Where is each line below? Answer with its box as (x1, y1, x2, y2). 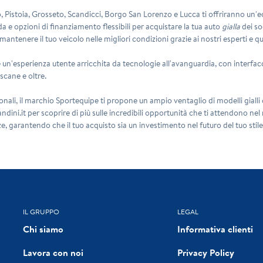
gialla (222, 20, 241, 32)
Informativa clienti (177, 222, 253, 235)
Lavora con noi (23, 245, 84, 259)
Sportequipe (56, 94, 99, 106)
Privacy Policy (177, 245, 234, 259)
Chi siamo (23, 222, 64, 235)
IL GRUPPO (23, 206, 60, 217)
